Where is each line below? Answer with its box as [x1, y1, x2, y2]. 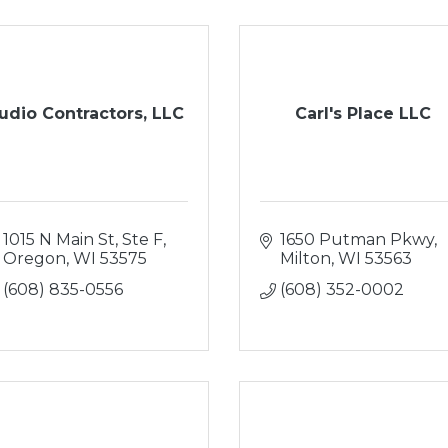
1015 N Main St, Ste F [2, 230, 163, 249]
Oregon [2, 249, 66, 268]
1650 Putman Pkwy [280, 230, 434, 249]
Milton [280, 249, 331, 268]
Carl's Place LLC [294, 104, 431, 123]
